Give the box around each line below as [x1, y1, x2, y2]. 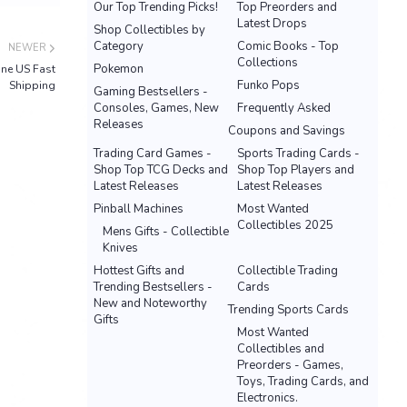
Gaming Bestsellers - [94, 84, 208, 100]
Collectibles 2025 [237, 217, 333, 233]
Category [94, 38, 144, 55]
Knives [103, 240, 138, 256]
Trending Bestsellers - [94, 279, 213, 295]
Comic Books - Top [237, 38, 339, 55]
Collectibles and [237, 341, 324, 357]
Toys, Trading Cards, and [237, 373, 369, 390]
